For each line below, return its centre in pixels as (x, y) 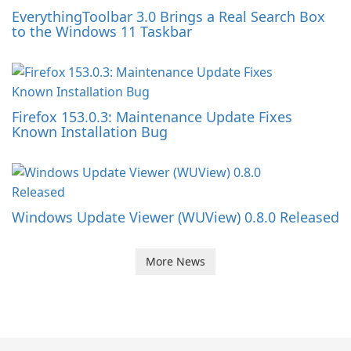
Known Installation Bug (90, 132)
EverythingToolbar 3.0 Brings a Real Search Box (168, 16)
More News (175, 261)
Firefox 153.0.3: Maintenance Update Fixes (152, 117)
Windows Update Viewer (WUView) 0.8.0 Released (175, 217)
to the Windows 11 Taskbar (102, 31)
